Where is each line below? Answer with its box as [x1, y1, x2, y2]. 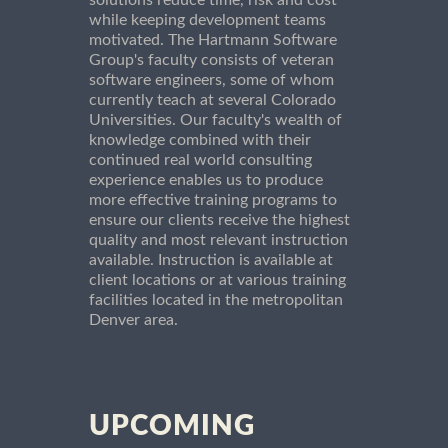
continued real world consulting [89, 151, 312, 168]
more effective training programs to [89, 191, 337, 208]
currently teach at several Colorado [89, 91, 336, 108]
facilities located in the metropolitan [89, 291, 343, 308]
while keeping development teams [89, 11, 326, 28]
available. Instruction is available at [89, 251, 333, 268]
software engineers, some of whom [89, 71, 334, 88]
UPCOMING [89, 411, 255, 440]
